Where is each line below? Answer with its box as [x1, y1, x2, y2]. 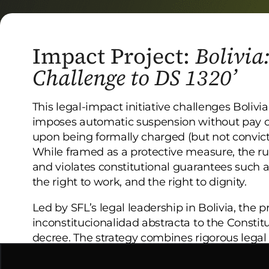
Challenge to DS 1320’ [32, 62, 237, 92]
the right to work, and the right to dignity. [32, 175, 247, 189]
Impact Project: [32, 41, 195, 71]
